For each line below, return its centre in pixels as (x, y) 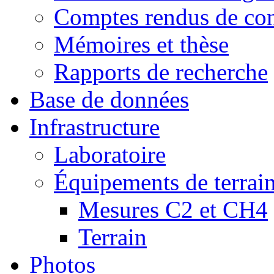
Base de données (109, 99)
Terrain (113, 237)
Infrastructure (94, 127)
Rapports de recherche (161, 72)
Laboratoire (110, 154)
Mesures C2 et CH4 (173, 209)
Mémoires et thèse (141, 44)
